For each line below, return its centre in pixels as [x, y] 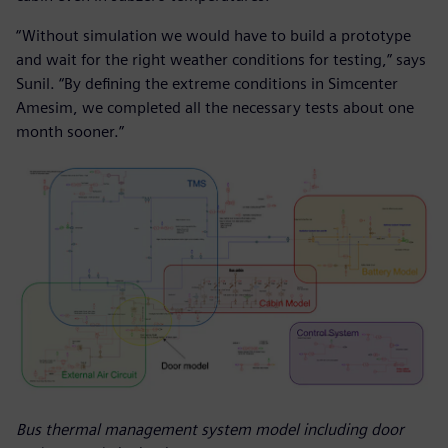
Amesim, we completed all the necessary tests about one [215, 108]
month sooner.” [70, 132]
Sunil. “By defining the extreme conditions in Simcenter [207, 84]
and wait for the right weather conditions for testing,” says [221, 60]
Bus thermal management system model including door [210, 430]
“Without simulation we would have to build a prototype [213, 36]
